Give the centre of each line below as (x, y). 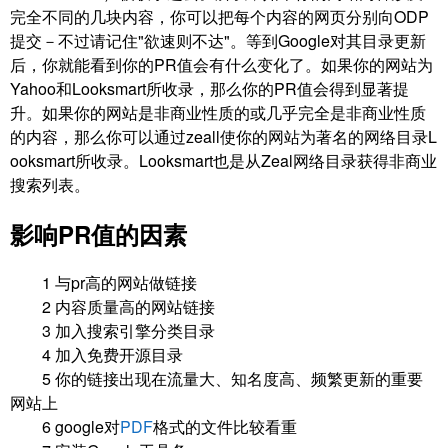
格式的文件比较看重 (225, 427)
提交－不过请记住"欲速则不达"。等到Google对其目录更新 (218, 40)
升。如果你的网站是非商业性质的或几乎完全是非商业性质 (218, 112)
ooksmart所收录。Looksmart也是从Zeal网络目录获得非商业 (223, 160)
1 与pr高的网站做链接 (111, 283)
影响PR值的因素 (98, 233)
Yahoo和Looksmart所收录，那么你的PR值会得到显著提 (209, 88)
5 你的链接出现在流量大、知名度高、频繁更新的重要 (216, 379)
